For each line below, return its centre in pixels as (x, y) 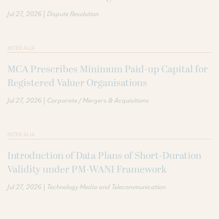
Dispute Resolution (73, 13)
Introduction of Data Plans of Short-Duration (104, 156)
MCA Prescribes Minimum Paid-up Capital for (108, 69)
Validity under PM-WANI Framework (87, 169)
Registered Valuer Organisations (77, 83)
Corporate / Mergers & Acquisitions (98, 100)
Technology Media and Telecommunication (106, 186)
